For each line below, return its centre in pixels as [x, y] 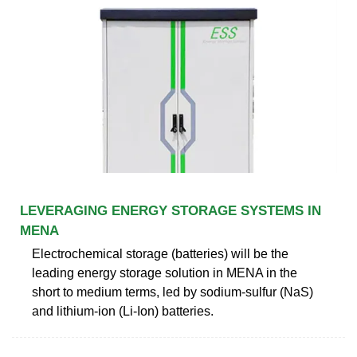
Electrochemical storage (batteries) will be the [160, 253]
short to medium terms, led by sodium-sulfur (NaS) [173, 292]
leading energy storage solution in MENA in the [165, 273]
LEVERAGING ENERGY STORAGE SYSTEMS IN [171, 210]
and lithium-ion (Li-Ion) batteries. [123, 311]
